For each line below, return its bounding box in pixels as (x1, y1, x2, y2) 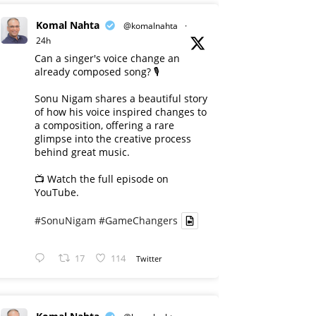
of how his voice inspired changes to (35, 105, 207, 119)
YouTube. (35, 186, 79, 199)
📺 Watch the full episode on (35, 172, 169, 186)
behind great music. (35, 145, 130, 159)
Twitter (136, 253, 162, 264)
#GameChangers (99, 214, 178, 228)
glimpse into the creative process (35, 132, 191, 145)
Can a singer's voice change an (35, 51, 180, 65)
